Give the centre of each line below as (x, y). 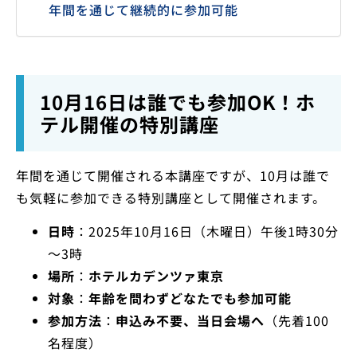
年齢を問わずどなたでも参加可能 (190, 298)
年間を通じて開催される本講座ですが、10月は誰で (173, 176)
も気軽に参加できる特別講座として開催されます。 (171, 198)
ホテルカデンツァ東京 (156, 276)
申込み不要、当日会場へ (190, 321)
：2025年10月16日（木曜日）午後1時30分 (207, 231)
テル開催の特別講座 (129, 124)
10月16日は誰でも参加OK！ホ (178, 102)
